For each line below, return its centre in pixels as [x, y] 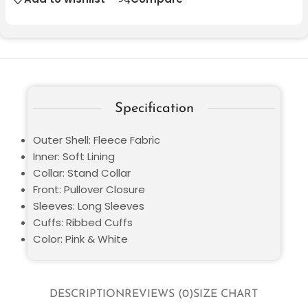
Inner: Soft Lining [74, 156]
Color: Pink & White [80, 239]
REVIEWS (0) [159, 295]
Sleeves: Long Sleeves [89, 206]
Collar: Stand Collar [82, 173]
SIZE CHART [226, 295]
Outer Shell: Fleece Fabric [97, 140]
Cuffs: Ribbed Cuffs [83, 222]
